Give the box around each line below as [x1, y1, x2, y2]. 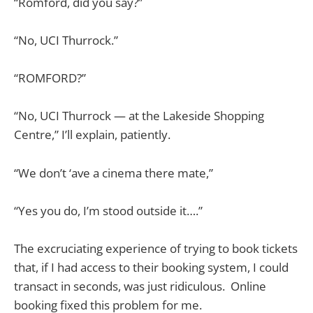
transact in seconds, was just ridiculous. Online [14, 277, 266, 294]
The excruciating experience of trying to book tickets [14, 240, 298, 256]
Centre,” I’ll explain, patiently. [14, 126, 170, 143]
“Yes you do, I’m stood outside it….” [14, 202, 203, 219]
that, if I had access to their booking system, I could [14, 259, 289, 275]
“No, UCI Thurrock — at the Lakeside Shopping [14, 108, 264, 124]
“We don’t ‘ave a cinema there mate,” [14, 164, 213, 181]
